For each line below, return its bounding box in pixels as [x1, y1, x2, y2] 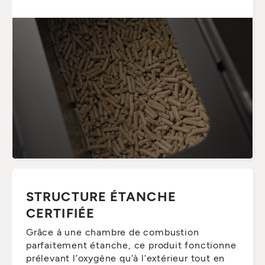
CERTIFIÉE [26, 204, 95, 220]
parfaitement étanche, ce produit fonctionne [26, 238, 237, 250]
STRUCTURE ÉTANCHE [26, 188, 176, 203]
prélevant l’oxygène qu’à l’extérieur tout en [26, 251, 225, 263]
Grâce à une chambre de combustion [26, 225, 199, 237]
